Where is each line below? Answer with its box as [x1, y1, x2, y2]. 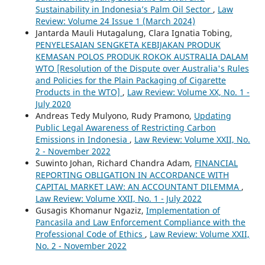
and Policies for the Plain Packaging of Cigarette [35, 74, 226, 86]
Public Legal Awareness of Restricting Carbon [35, 121, 216, 133]
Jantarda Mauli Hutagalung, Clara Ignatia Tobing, [35, 27, 232, 38]
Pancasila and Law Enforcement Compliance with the [35, 216, 245, 228]
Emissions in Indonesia [35, 133, 130, 145]
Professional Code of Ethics [35, 228, 145, 240]
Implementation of [146, 204, 220, 216]
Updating [193, 109, 231, 121]
